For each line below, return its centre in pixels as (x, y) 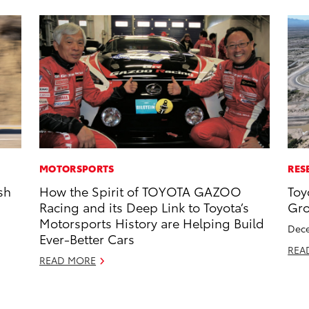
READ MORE (68, 260)
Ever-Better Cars (87, 239)
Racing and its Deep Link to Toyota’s (144, 207)
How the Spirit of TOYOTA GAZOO (141, 191)
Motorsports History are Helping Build (152, 223)
